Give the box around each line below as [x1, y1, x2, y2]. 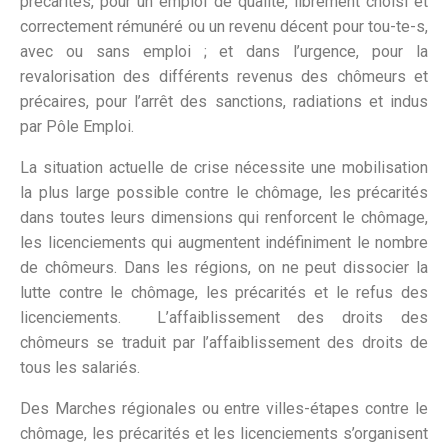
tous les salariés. [20, 358, 140, 378]
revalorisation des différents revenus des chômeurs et [20, 67, 428, 87]
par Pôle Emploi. [20, 117, 134, 137]
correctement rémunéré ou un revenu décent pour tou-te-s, [20, 17, 428, 37]
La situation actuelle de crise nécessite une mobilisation [20, 158, 428, 178]
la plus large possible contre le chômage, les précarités [20, 183, 428, 203]
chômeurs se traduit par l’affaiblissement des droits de [20, 333, 428, 353]
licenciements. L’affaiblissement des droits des [20, 308, 428, 328]
